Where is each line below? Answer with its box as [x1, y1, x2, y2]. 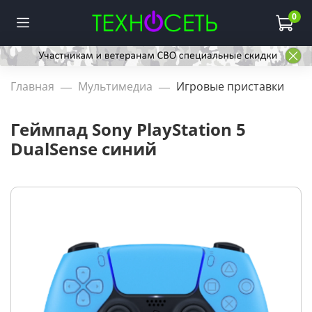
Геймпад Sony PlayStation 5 [10, 118, 246, 141]
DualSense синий [10, 137, 157, 161]
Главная [10, 79, 54, 95]
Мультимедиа [78, 79, 153, 95]
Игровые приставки [176, 79, 284, 95]
